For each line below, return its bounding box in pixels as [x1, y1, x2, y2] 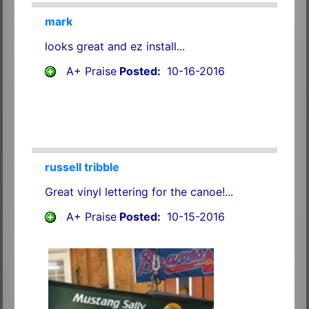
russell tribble [44, 159, 119, 174]
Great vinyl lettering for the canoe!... [44, 184, 233, 199]
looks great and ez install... [44, 39, 185, 53]
